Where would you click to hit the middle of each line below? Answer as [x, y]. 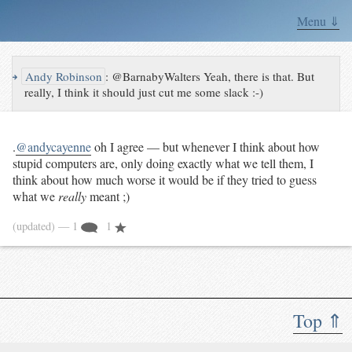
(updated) [35, 226]
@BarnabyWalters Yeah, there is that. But [213, 77]
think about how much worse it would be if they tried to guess [165, 180]
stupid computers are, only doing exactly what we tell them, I [163, 163]
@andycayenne [53, 147]
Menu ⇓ [318, 21]
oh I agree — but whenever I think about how [205, 147]
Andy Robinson [62, 77]
